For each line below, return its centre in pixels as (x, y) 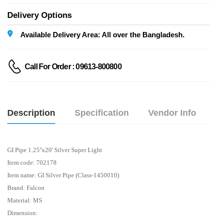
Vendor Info (172, 113)
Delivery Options (39, 15)
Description (31, 113)
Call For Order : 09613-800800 (73, 67)
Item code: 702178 (32, 162)
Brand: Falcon (26, 187)
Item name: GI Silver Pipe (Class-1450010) (63, 175)
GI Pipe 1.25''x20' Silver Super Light (55, 150)
